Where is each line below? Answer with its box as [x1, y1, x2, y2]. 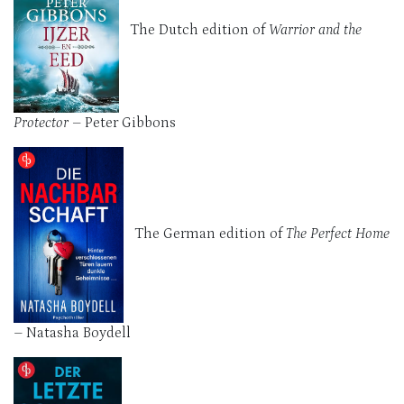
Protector [14, 114, 72, 131]
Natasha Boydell [26, 324, 131, 341]
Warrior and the [269, 21, 362, 38]
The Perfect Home [286, 225, 390, 242]
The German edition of [124, 225, 286, 242]
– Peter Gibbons [72, 114, 176, 131]
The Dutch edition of [119, 21, 269, 38]
